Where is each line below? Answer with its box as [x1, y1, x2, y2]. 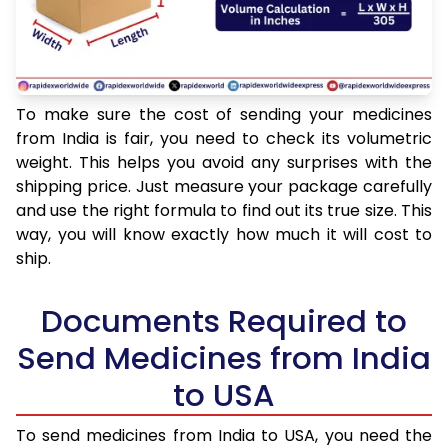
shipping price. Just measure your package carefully [16, 175, 432, 199]
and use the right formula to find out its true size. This [16, 199, 432, 223]
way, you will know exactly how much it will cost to [16, 223, 432, 247]
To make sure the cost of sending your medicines [16, 103, 432, 127]
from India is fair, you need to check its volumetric [16, 127, 432, 151]
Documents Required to [41, 299, 407, 344]
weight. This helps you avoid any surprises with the [16, 151, 432, 175]
